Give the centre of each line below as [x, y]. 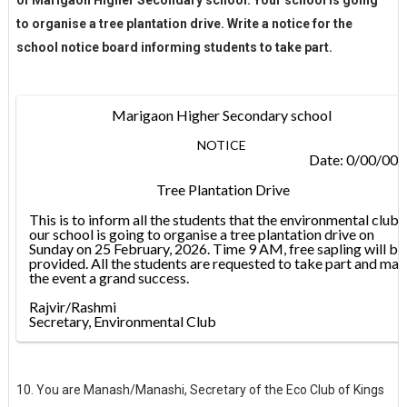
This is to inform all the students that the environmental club [213, 219]
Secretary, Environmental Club [122, 321]
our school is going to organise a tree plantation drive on [201, 233]
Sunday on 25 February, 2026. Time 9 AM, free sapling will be [217, 248]
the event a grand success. [109, 277]
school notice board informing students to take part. [174, 47]
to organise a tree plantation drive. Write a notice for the [184, 23]
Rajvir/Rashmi [72, 306]
